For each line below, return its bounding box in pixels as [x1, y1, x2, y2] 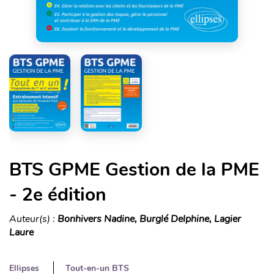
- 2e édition [9, 182, 106, 207]
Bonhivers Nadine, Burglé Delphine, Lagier [57, 212, 241, 226]
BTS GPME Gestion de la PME [9, 157, 259, 182]
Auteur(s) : [9, 212, 57, 226]
